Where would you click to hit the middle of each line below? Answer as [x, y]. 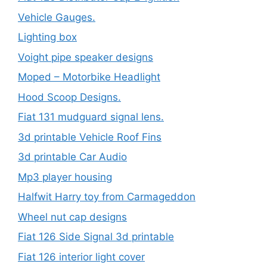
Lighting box [47, 37]
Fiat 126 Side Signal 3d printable [96, 237]
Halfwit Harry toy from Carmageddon [107, 197]
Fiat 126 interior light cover [81, 257]
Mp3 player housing [65, 177]
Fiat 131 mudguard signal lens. [91, 117]
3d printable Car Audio [72, 157]
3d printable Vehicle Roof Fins [90, 137]
